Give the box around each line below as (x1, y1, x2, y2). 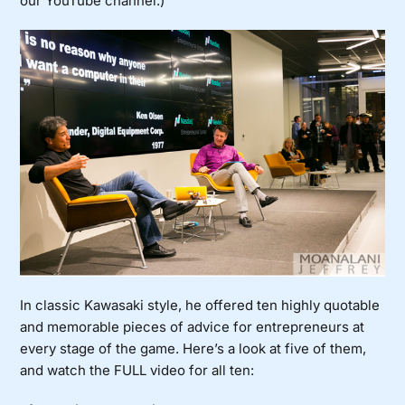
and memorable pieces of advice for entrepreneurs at (20, 317, 365, 335)
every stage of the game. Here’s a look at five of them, (20, 339, 367, 357)
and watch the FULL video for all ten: (20, 361, 255, 379)
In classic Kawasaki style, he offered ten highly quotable (20, 296, 381, 314)
